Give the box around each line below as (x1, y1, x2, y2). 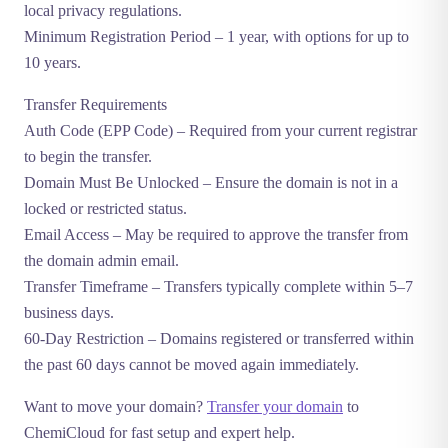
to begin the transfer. (24, 148, 152, 165)
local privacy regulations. (24, 2, 182, 19)
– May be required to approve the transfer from (109, 226, 408, 243)
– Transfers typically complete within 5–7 (148, 278, 413, 295)
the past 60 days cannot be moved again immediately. (24, 356, 359, 373)
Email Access (24, 226, 109, 243)
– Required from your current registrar (173, 122, 417, 139)
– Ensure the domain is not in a (199, 174, 398, 191)
